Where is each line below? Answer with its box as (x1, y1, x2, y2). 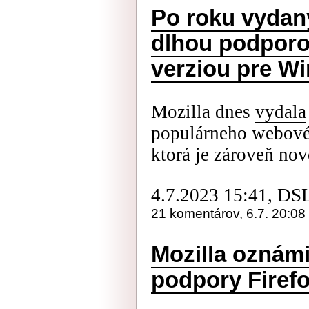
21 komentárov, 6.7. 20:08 (151, 206, 306, 221)
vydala (255, 101, 306, 122)
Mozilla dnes (151, 101, 255, 122)
